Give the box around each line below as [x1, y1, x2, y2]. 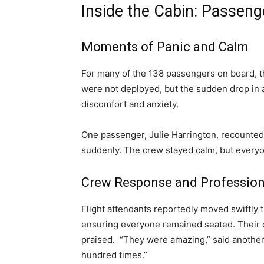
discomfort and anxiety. [81, 98, 179, 110]
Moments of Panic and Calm [81, 39, 249, 55]
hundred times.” [81, 249, 147, 261]
